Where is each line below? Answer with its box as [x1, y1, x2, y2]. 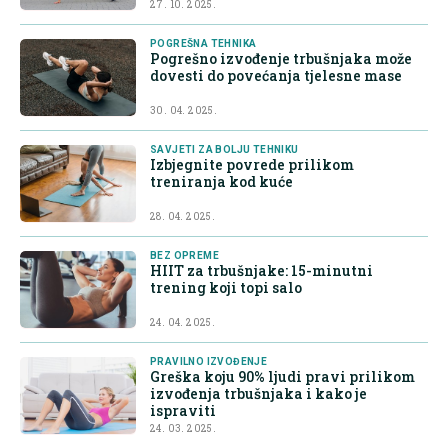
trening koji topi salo [150, 278, 302, 298]
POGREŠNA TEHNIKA [150, 38, 257, 50]
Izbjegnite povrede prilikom [150, 155, 354, 175]
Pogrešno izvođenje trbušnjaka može [150, 49, 412, 69]
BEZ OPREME [150, 250, 219, 262]
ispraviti [150, 401, 216, 421]
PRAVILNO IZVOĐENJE [150, 356, 268, 368]
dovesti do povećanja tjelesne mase [150, 66, 402, 86]
